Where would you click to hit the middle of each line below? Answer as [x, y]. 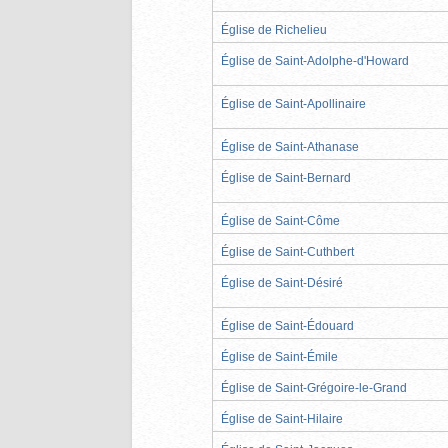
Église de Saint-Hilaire [282, 418]
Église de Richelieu [274, 29]
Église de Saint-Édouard [287, 325]
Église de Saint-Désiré [282, 282]
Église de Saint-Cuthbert [287, 251]
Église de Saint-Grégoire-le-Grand [314, 387]
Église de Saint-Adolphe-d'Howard [315, 60]
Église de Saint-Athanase [290, 146]
